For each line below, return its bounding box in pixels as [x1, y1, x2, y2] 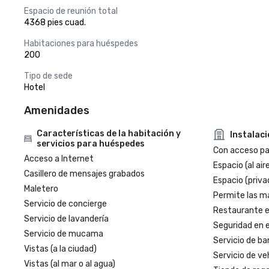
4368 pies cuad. [24, 17, 86, 28]
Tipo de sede [24, 71, 73, 81]
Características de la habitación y [37, 128, 181, 139]
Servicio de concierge [24, 199, 107, 209]
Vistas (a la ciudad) [24, 244, 97, 254]
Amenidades [24, 104, 89, 117]
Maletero [24, 184, 58, 194]
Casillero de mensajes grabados [24, 169, 145, 179]
